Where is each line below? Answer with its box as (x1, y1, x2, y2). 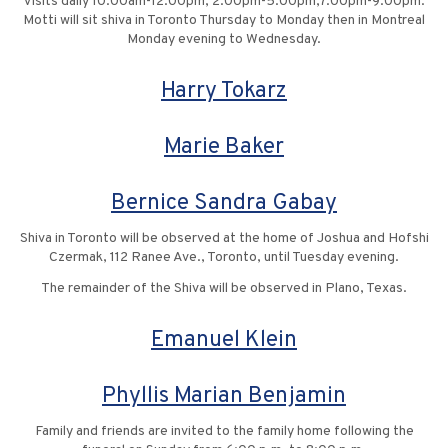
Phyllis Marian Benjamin (102, 382, 346, 412)
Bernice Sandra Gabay (111, 189, 337, 219)
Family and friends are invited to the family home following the (34, 423, 414, 441)
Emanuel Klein (151, 326, 297, 356)
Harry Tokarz (161, 77, 287, 107)
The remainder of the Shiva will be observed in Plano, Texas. (41, 280, 407, 298)
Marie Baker (164, 133, 284, 163)
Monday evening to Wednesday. (127, 31, 321, 49)
